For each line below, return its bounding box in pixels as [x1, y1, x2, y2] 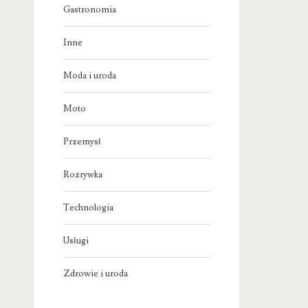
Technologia [63, 202, 114, 214]
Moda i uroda [63, 70, 117, 82]
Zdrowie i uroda [63, 268, 129, 280]
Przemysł [63, 136, 102, 148]
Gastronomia [63, 4, 117, 16]
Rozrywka [63, 169, 103, 181]
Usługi [63, 235, 89, 247]
